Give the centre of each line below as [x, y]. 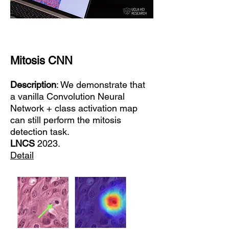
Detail [22, 155]
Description [33, 85]
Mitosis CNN [41, 61]
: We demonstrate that [101, 85]
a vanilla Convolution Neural [67, 96]
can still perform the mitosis [66, 120]
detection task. [40, 132]
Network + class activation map [74, 108]
